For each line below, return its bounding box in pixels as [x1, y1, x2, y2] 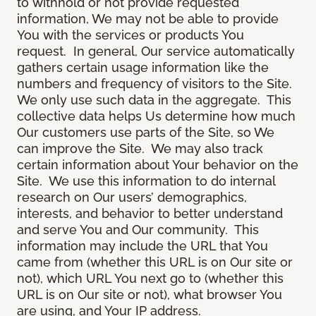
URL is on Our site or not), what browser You [17, 287, 282, 303]
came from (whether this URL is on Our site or [17, 255, 293, 270]
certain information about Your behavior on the [17, 157, 298, 173]
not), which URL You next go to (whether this [17, 271, 284, 286]
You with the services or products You [17, 28, 244, 43]
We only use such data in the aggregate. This [17, 92, 291, 108]
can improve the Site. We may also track [17, 141, 263, 157]
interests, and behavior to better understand [17, 206, 283, 221]
